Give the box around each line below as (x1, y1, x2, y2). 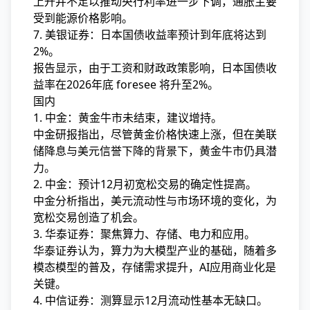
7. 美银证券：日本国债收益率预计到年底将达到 (33, 27, 266, 42)
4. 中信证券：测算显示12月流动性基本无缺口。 (33, 293, 268, 308)
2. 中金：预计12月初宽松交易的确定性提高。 (33, 176, 257, 192)
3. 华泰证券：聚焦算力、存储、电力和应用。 (33, 226, 255, 241)
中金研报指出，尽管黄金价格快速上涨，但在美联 (33, 127, 277, 142)
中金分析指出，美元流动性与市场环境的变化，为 (33, 193, 277, 208)
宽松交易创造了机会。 (33, 210, 144, 225)
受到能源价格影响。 (33, 10, 133, 26)
